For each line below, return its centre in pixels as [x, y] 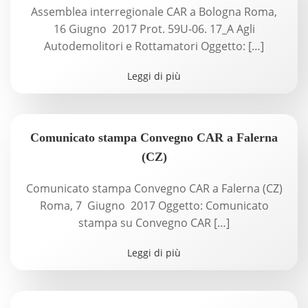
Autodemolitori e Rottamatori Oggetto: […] [154, 46]
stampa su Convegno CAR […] [154, 223]
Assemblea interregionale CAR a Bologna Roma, [154, 12]
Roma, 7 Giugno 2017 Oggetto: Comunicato [154, 206]
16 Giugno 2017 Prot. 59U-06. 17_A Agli [154, 29]
